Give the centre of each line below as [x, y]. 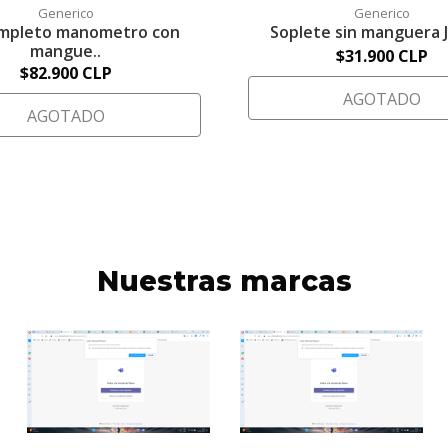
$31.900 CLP [382, 55]
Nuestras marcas [224, 280]
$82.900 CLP [65, 72]
